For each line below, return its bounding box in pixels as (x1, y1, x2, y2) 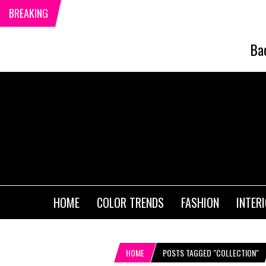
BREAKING (9, 5, 48, 21)
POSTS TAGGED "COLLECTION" (163, 246, 259, 259)
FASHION (181, 194, 219, 212)
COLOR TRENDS (97, 194, 164, 212)
